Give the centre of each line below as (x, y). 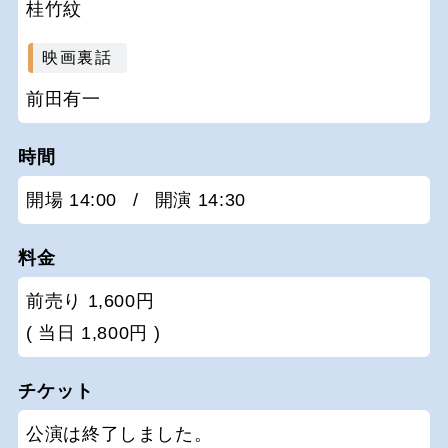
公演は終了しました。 (119, 433)
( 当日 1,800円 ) (93, 332)
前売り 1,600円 (90, 300)
